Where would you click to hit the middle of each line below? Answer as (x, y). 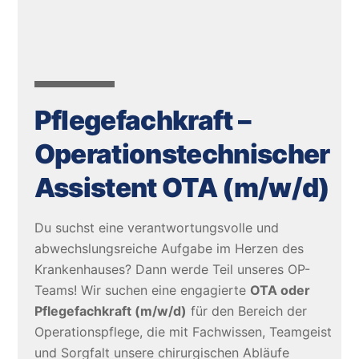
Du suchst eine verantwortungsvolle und (156, 228)
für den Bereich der (246, 311)
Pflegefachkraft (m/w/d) (110, 311)
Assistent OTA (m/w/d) (182, 187)
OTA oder (280, 290)
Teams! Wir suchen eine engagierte (142, 290)
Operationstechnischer (182, 153)
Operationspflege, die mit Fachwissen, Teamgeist (183, 332)
